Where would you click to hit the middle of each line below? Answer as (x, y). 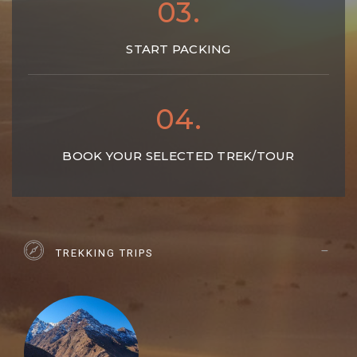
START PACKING (178, 49)
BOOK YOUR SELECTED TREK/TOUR (178, 156)
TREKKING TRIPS (105, 253)
